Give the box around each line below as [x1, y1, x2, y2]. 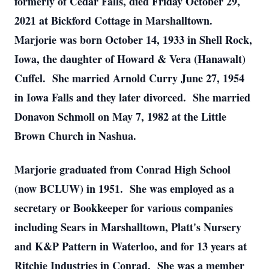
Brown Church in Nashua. [14, 128, 136, 144]
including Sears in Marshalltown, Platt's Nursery [14, 219, 241, 235]
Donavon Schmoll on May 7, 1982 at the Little [14, 109, 226, 124]
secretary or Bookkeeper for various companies [14, 200, 233, 216]
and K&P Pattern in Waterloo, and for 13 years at [14, 238, 247, 254]
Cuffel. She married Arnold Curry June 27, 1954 [14, 70, 244, 86]
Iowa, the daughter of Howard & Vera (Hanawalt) [14, 51, 246, 67]
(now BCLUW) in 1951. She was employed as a [14, 181, 234, 196]
